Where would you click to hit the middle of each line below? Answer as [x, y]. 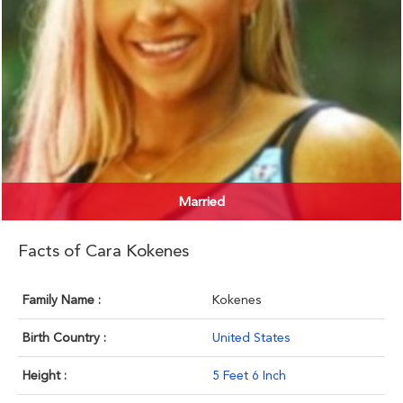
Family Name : [62, 300]
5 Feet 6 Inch [249, 376]
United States [251, 338]
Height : [45, 376]
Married [201, 202]
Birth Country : [64, 338]
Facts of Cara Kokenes [103, 251]
